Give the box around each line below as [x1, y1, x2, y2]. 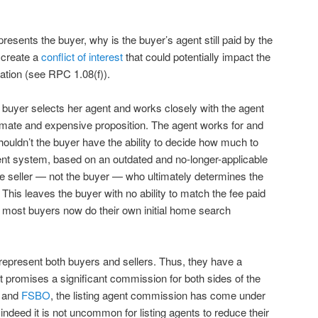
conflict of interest [41, 48, 126, 64]
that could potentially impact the [126, 48, 270, 64]
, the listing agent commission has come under [50, 287, 265, 303]
